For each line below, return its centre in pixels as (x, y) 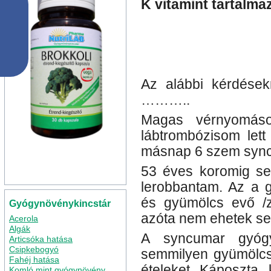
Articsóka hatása (41, 239)
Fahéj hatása (34, 260)
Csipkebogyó (34, 249)
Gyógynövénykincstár (60, 204)
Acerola (24, 218)
